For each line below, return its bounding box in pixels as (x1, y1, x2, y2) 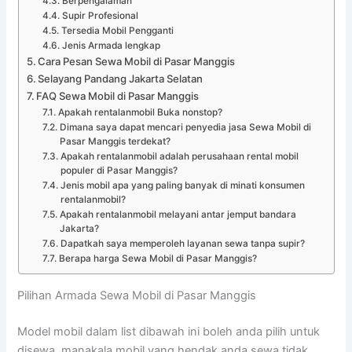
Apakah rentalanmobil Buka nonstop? (57, 107, 222, 119)
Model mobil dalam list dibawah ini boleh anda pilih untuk (17, 324, 321, 339)
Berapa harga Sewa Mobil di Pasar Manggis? (58, 253, 257, 265)
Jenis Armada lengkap (61, 40, 160, 52)
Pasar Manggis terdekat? (59, 136, 170, 148)
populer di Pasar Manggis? (60, 165, 178, 177)
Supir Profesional (61, 10, 138, 22)
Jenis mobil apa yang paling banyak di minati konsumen (60, 180, 305, 192)
